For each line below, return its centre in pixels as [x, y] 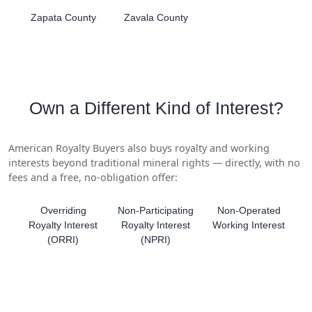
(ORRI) [63, 240]
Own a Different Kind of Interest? [156, 108]
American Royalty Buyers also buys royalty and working [139, 148]
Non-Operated [249, 211]
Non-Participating [156, 211]
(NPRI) [156, 240]
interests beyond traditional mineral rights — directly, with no [154, 162]
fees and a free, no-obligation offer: [93, 177]
